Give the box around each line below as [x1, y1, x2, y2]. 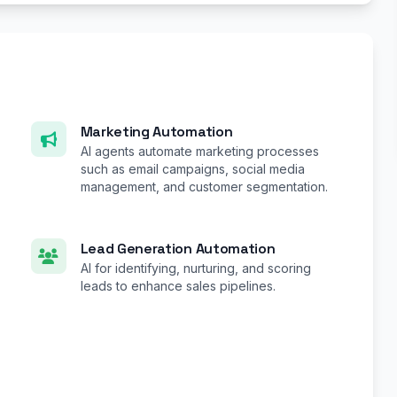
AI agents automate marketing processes [80, 144, 319, 160]
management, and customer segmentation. [80, 179, 328, 195]
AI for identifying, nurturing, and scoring [80, 261, 311, 276]
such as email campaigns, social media [80, 161, 305, 177]
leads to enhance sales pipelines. [80, 278, 276, 294]
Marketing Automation [80, 122, 233, 142]
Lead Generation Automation [80, 239, 276, 259]
